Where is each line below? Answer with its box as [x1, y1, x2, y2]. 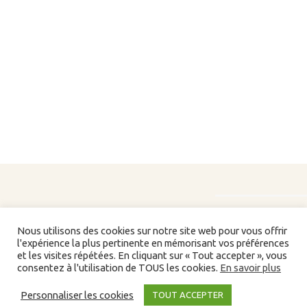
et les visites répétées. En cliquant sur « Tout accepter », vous [17, 249, 287, 261]
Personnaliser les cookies [21, 288, 134, 301]
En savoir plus [220, 262, 281, 273]
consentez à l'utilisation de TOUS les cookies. [17, 262, 220, 273]
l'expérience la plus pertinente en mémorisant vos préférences [17, 237, 289, 249]
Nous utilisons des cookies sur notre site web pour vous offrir [17, 225, 287, 236]
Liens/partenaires [22, 275, 106, 286]
